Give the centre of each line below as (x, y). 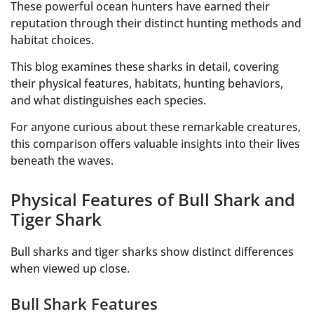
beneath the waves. (62, 161)
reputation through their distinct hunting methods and (156, 23)
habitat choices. (52, 40)
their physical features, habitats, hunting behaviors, (147, 83)
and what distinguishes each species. (108, 100)
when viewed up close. (70, 269)
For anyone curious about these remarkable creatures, (156, 127)
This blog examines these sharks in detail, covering (145, 66)
